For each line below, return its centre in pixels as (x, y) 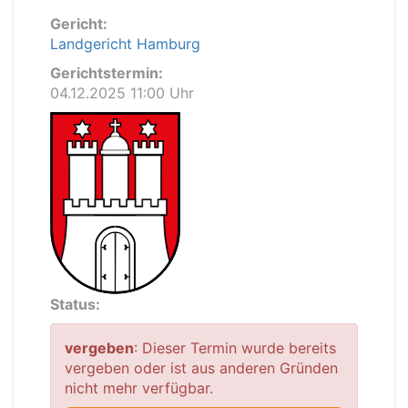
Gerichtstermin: (107, 73)
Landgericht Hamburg (125, 44)
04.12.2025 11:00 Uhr (122, 93)
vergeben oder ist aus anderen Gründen (201, 368)
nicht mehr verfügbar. (139, 388)
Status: (75, 304)
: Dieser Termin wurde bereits (235, 348)
